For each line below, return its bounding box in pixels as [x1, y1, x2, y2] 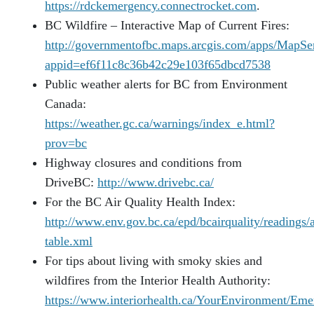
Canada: [45, 96, 86, 111]
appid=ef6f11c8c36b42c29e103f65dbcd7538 [45, 57, 271, 71]
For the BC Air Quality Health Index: [45, 194, 235, 209]
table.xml [45, 233, 93, 248]
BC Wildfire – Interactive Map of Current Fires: [45, 18, 289, 32]
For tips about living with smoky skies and [45, 253, 262, 268]
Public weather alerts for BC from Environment [45, 76, 287, 91]
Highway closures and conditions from [45, 155, 242, 170]
